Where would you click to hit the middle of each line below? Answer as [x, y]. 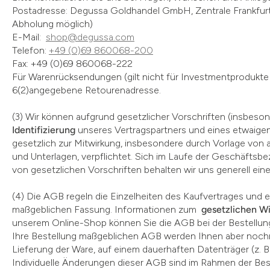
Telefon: [30, 50]
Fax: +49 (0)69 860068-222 [72, 64]
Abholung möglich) [52, 24]
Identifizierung [44, 130]
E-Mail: [29, 37]
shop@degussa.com [90, 37]
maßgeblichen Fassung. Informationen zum [107, 209]
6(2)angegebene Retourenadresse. [86, 90]
